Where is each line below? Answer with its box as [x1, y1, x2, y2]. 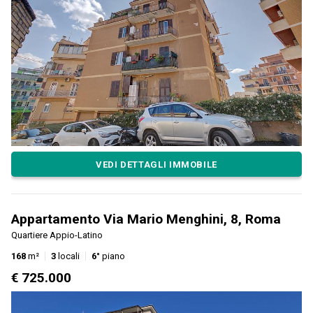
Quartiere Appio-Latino [11, 230, 103, 241]
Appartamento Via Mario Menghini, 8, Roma [11, 211, 281, 228]
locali [56, 251, 80, 262]
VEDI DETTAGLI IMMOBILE [95, 159, 218, 170]
